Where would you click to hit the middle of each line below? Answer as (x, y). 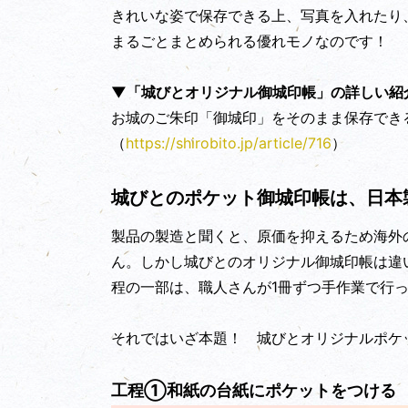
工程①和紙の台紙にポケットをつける (254, 391)
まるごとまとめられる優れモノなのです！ (250, 41)
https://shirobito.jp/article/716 (229, 143)
